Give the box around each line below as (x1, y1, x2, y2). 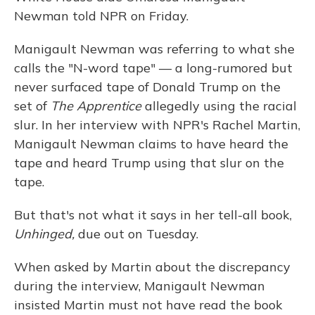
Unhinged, (14, 226, 75, 242)
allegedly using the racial (141, 98, 297, 114)
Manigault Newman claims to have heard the (14, 136, 288, 152)
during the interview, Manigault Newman (14, 278, 265, 294)
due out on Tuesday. (75, 226, 198, 242)
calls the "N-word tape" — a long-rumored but (14, 60, 292, 76)
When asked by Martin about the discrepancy (14, 259, 290, 275)
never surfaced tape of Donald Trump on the (14, 79, 281, 95)
